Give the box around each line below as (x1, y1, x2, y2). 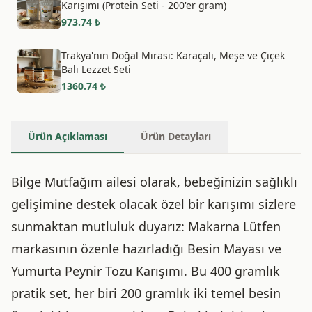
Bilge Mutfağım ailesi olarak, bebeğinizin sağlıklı (11, 173, 297, 190)
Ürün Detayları (141, 130, 211, 143)
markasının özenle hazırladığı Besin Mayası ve (11, 240, 281, 257)
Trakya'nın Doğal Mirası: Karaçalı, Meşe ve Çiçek (61, 49, 285, 62)
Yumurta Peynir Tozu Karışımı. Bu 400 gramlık (11, 263, 280, 279)
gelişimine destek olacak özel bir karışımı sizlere (11, 196, 296, 212)
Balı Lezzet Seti (61, 63, 131, 76)
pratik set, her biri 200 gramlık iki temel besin (11, 285, 281, 302)
